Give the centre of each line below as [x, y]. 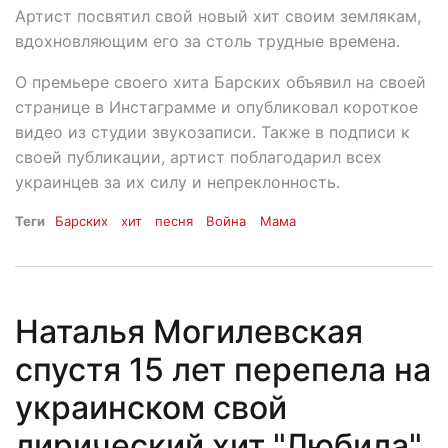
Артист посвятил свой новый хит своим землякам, [218, 16]
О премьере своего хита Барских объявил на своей [220, 82]
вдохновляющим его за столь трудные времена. [207, 41]
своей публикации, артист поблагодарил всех [198, 157]
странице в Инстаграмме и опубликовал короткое [216, 107]
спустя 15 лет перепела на [223, 370]
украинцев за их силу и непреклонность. [177, 182]
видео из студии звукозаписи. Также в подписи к [212, 132]
